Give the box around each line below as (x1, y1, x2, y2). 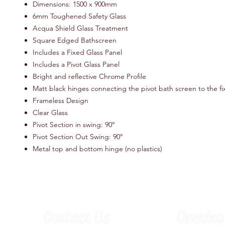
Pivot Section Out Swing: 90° (33, 132, 123, 141)
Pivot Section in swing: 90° (33, 120, 115, 129)
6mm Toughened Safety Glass (33, 12, 126, 21)
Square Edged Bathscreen (33, 36, 117, 45)
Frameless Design (33, 96, 88, 105)
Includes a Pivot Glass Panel (33, 60, 120, 69)
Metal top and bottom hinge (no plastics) (33, 144, 162, 153)
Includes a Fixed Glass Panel (33, 48, 122, 57)
